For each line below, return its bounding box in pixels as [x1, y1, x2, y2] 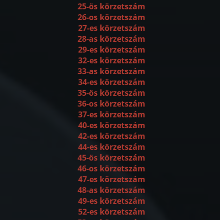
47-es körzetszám [78, 174, 145, 185]
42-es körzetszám [78, 131, 145, 142]
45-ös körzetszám [78, 152, 145, 164]
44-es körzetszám [78, 141, 145, 153]
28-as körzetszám [78, 33, 145, 45]
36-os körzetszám [78, 98, 145, 110]
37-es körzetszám [78, 109, 145, 120]
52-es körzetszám [78, 206, 145, 218]
